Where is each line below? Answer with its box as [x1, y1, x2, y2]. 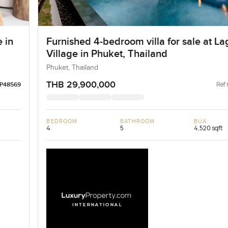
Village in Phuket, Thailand [46, 47, 168, 60]
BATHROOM [120, 118, 155, 125]
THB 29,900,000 [46, 79, 116, 90]
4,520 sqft [194, 123, 223, 132]
